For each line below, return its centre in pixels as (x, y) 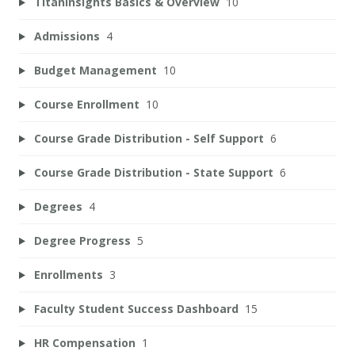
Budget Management (95, 70)
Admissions (67, 36)
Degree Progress (82, 240)
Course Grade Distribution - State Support (153, 172)
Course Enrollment (86, 104)
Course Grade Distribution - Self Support (149, 138)
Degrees (58, 206)
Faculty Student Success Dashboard (136, 309)
